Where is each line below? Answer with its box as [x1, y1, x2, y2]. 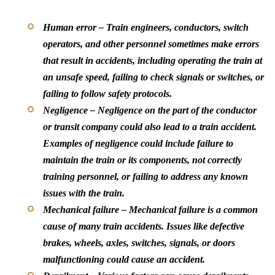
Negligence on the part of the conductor [98, 104, 257, 115]
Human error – [43, 21, 106, 33]
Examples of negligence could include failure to [43, 137, 233, 149]
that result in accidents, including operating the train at [43, 55, 262, 66]
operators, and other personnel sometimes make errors [43, 38, 259, 49]
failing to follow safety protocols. [43, 88, 172, 99]
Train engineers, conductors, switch [106, 21, 249, 33]
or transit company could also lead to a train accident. [43, 121, 257, 132]
